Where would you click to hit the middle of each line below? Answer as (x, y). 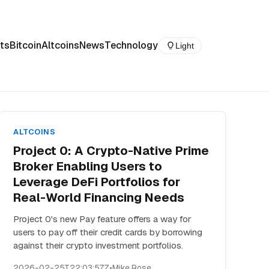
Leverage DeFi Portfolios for (97, 182)
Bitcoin (26, 45)
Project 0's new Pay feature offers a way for (102, 219)
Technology (131, 45)
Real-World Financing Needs (99, 198)
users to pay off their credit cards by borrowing (108, 232)
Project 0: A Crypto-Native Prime (111, 151)
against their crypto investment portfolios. (98, 245)
